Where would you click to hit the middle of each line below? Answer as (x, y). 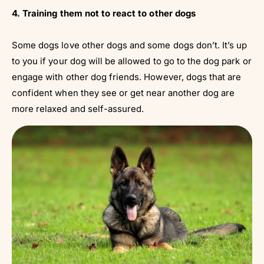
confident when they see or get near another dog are (123, 93)
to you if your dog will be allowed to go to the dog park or (132, 61)
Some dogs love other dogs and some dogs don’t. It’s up (130, 45)
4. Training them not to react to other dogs (104, 13)
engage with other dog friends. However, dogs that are (127, 77)
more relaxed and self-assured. (78, 108)
